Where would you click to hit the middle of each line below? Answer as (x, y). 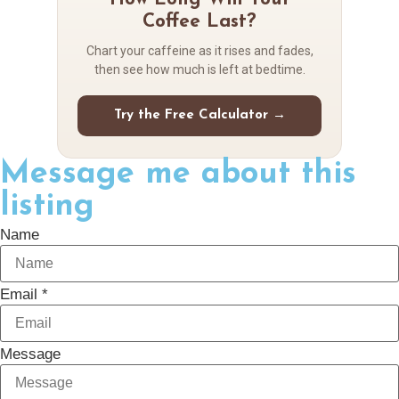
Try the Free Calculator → (199, 115)
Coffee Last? (199, 21)
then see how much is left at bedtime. (199, 69)
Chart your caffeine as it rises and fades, (199, 50)
